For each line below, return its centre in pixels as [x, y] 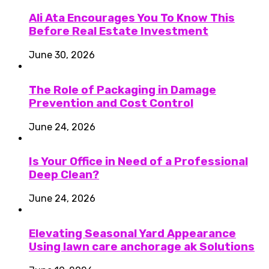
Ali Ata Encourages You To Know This [132, 18]
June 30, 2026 [62, 55]
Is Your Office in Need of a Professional [138, 162]
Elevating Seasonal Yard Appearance [132, 233]
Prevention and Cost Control [111, 103]
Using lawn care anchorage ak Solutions [142, 246]
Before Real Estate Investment [119, 32]
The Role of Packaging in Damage [122, 90]
